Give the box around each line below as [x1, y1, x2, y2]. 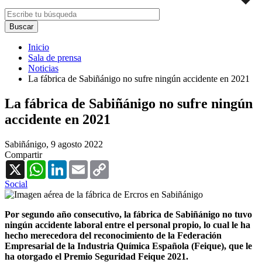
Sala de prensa [28, 52, 81, 63]
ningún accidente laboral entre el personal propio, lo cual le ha [5, 219, 250, 230]
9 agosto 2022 [51, 139, 103, 149]
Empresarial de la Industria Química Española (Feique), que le [5, 240, 252, 251]
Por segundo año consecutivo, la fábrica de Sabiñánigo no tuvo [5, 209, 252, 219]
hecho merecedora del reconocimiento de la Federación [5, 230, 222, 240]
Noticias [28, 63, 58, 73]
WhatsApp [46, 159, 85, 170]
